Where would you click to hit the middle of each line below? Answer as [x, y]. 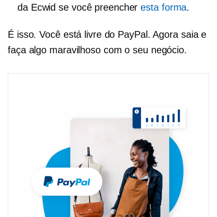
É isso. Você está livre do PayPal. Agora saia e [107, 34]
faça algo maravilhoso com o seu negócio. [97, 50]
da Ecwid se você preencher [79, 7]
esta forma [164, 7]
